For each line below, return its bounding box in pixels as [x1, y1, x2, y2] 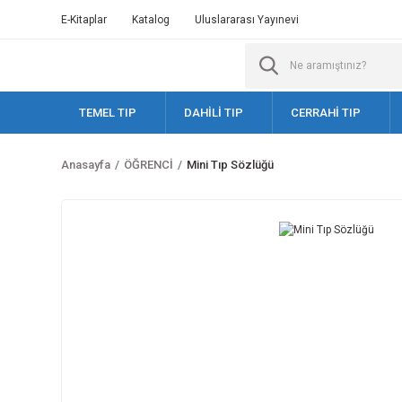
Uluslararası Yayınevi [195, 13, 299, 26]
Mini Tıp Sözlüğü [187, 158, 274, 171]
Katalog [132, 13, 170, 26]
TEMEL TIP [79, 106, 136, 119]
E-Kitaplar [61, 13, 107, 26]
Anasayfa [61, 158, 110, 171]
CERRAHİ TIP [291, 106, 361, 119]
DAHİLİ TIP [184, 106, 243, 119]
